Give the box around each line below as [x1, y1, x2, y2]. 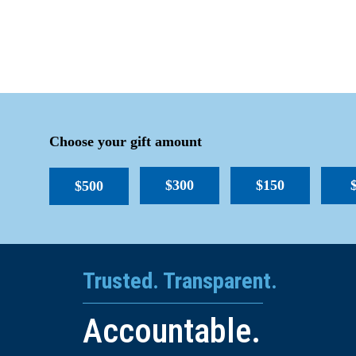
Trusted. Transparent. [83, 268, 277, 294]
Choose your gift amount [49, 133, 202, 149]
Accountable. [83, 311, 261, 350]
